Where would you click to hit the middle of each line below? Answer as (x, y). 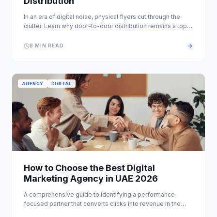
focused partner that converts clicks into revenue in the (102, 204)
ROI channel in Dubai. (54, 35)
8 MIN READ (47, 46)
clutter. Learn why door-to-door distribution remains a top (105, 26)
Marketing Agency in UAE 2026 (91, 178)
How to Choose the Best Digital (89, 168)
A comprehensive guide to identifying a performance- (101, 194)
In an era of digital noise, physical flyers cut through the (102, 17)
